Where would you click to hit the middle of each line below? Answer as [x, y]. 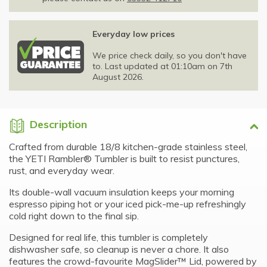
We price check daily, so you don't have [170, 56]
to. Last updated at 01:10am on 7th [162, 66]
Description [58, 125]
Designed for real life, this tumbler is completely [108, 237]
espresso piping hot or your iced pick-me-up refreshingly [128, 204]
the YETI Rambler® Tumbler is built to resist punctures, [124, 159]
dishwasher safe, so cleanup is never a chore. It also [119, 249]
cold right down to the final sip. [74, 216]
